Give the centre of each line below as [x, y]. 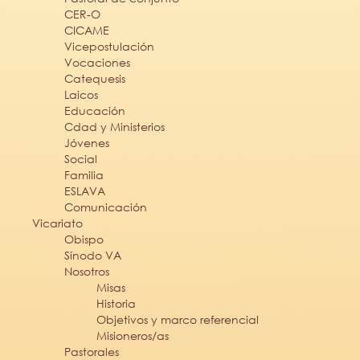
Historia [116, 303]
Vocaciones [97, 62]
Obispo [84, 239]
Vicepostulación [109, 46]
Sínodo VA [93, 255]
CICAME [87, 30]
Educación [95, 110]
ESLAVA [85, 190]
